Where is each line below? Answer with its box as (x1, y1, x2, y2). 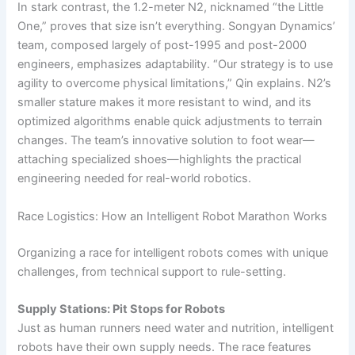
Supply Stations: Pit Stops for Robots (17, 301, 226, 316)
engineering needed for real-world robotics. (17, 171, 252, 186)
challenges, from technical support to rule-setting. (17, 264, 287, 279)
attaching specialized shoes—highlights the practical (17, 152, 302, 167)
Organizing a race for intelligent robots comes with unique (17, 245, 329, 260)
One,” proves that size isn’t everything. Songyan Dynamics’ (17, 19, 336, 34)
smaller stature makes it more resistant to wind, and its (17, 95, 312, 110)
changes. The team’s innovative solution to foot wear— (17, 133, 315, 148)
